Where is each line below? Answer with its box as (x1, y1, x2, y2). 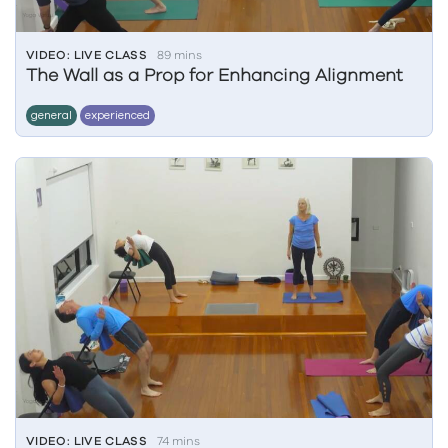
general (31, 110, 72, 121)
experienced (85, 110, 150, 121)
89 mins (157, 49, 203, 61)
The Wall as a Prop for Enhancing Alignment (26, 67, 403, 85)
